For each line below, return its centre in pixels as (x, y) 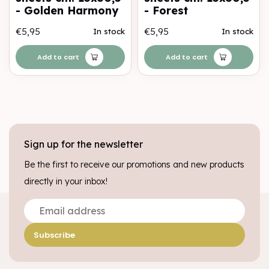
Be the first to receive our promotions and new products (134, 165)
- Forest (166, 11)
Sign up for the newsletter (83, 144)
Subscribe (54, 235)
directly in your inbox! (66, 181)
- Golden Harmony (67, 11)
